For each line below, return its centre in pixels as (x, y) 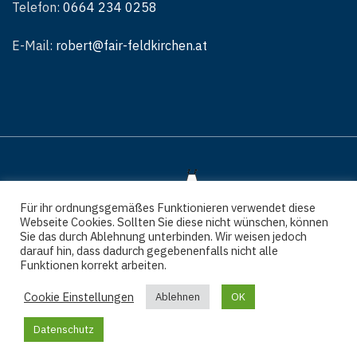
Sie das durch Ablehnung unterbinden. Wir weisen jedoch (163, 236)
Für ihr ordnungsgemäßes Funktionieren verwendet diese (168, 208)
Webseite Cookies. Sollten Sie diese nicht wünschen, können (174, 222)
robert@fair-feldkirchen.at (131, 45)
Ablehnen (178, 297)
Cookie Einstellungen (79, 296)
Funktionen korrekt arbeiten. (93, 265)
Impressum (137, 275)
